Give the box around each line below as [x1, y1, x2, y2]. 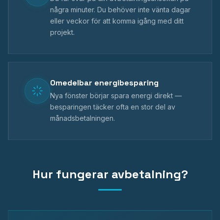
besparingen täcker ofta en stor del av [50, 103, 175, 111]
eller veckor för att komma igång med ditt [50, 17, 184, 25]
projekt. [50, 28, 75, 36]
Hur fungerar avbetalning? [32, 166, 188, 182]
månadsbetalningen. [50, 114, 115, 122]
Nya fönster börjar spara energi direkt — [50, 91, 182, 100]
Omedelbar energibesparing [50, 78, 159, 88]
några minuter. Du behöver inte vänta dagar [50, 5, 191, 14]
